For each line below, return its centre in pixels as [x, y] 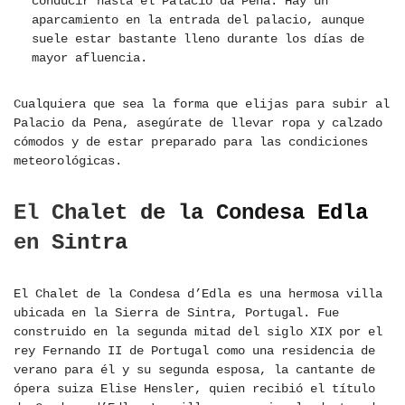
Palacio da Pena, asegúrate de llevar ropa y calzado [198, 123]
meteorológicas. [68, 161]
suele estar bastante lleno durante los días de [198, 39]
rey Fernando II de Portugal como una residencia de [194, 351]
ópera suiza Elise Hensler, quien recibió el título [194, 389]
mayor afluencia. [89, 58]
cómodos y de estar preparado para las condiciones [191, 142]
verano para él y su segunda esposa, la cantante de [194, 370]
